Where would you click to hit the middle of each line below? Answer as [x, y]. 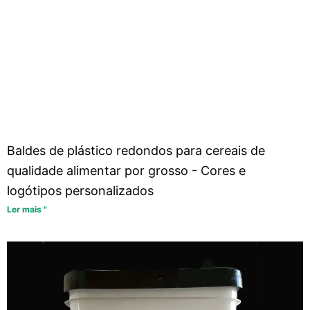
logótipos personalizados [80, 191]
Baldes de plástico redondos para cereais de [136, 151]
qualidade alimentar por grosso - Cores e [126, 171]
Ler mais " [27, 210]
